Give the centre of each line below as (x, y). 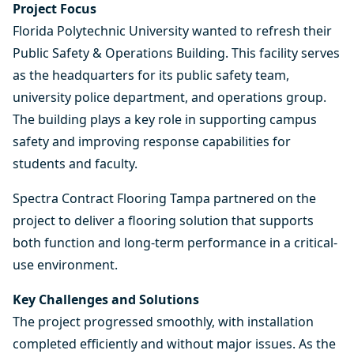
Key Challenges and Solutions (106, 299)
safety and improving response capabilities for (152, 141)
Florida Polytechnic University (101, 31)
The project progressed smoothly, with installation (163, 322)
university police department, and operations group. (169, 97)
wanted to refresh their (260, 31)
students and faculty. (75, 164)
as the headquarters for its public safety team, (151, 75)
